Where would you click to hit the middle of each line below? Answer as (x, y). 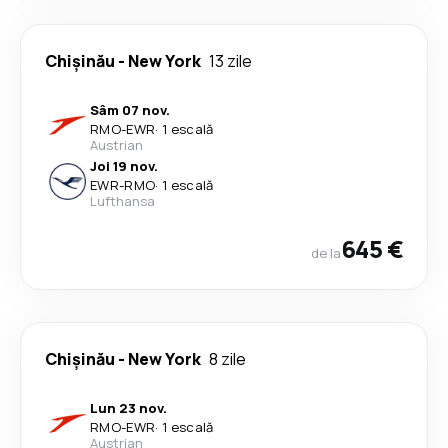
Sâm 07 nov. (130, 110)
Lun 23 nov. (128, 408)
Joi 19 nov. (124, 166)
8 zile (227, 359)
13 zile (230, 61)
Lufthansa (122, 201)
